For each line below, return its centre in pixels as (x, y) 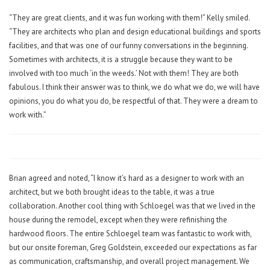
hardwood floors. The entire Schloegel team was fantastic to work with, (130, 234)
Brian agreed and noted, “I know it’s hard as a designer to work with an (127, 178)
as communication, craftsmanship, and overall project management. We (129, 262)
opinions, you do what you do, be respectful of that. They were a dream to (133, 101)
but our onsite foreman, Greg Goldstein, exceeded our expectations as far (133, 248)
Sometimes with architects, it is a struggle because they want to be (121, 60)
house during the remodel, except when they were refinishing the (118, 220)
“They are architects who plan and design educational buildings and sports (135, 32)
